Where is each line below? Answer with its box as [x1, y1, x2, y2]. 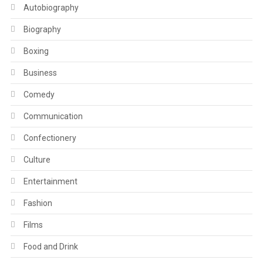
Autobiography [23, 3, 79, 12]
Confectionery [23, 133, 76, 143]
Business [23, 68, 57, 77]
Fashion [23, 198, 52, 208]
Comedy [23, 90, 55, 99]
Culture [23, 155, 50, 164]
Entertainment [23, 177, 77, 186]
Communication [23, 112, 83, 121]
